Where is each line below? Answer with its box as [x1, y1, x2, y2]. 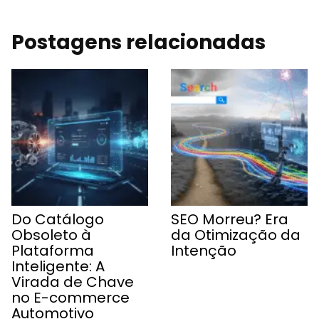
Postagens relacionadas [11, 28, 266, 56]
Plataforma [11, 240, 94, 261]
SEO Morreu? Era [171, 209, 288, 229]
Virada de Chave [11, 271, 134, 292]
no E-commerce [11, 287, 130, 308]
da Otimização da [171, 224, 300, 245]
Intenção [171, 240, 236, 261]
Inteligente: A [11, 256, 105, 276]
